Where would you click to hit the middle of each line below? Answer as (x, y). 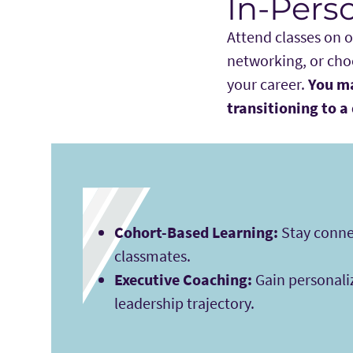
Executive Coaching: (183, 280)
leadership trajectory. (184, 303)
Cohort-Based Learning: (196, 232)
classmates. (154, 256)
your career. (267, 84)
